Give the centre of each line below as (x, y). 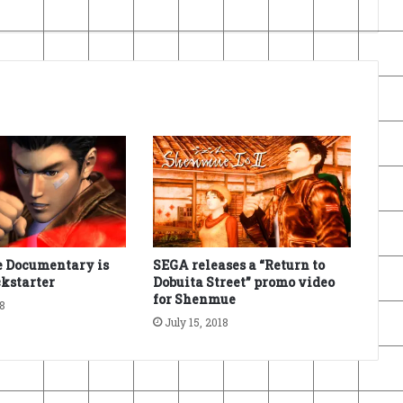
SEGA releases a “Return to (238, 265)
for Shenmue (194, 300)
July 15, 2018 (196, 322)
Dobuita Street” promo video (243, 282)
